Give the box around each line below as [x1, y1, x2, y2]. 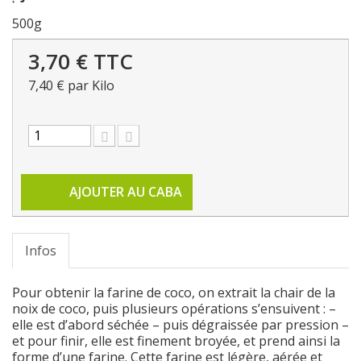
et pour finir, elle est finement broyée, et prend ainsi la [12, 332, 340, 351]
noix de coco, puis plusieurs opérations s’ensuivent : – [12, 300, 336, 318]
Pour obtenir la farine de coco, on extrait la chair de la [12, 284, 335, 302]
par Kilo [64, 77, 114, 95]
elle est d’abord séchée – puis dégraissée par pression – [12, 316, 349, 334]
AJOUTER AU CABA [69, 183, 182, 201]
